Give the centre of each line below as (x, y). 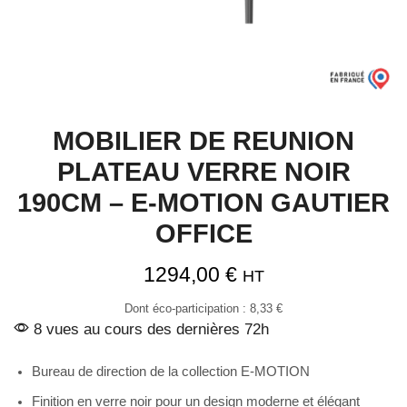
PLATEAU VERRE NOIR (203, 171)
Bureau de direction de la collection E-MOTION (171, 371)
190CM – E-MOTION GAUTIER (203, 202)
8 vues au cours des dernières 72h (149, 329)
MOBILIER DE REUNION (203, 140)
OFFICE (203, 233)
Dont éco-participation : (187, 308)
